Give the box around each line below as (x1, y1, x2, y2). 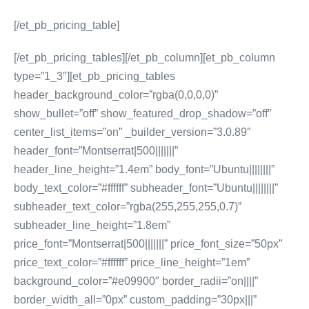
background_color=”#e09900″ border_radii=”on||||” (14, 275, 258, 287)
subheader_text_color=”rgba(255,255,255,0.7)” (14, 201, 241, 212)
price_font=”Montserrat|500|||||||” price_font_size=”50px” (14, 238, 282, 250)
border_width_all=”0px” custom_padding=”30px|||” (14, 294, 257, 306)
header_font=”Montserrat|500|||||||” (14, 145, 178, 157)
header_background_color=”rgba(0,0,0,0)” (14, 89, 218, 101)
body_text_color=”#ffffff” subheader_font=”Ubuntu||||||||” (14, 182, 278, 194)
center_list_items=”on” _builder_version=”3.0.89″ (14, 126, 251, 138)
